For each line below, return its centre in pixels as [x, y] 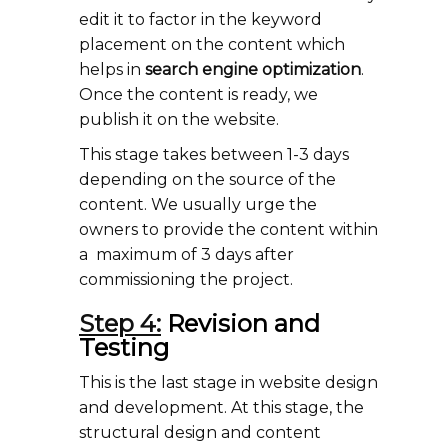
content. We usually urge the [198, 204]
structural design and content [200, 432]
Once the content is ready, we [198, 94]
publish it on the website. [179, 119]
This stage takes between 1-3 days [214, 154]
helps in [112, 69]
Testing [124, 347]
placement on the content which [212, 44]
